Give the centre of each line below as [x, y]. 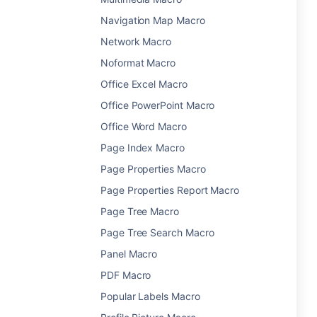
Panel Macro [129, 254]
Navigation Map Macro [153, 20]
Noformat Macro [138, 63]
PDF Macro [126, 275]
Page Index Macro [143, 148]
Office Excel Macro [144, 84]
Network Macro [136, 41]
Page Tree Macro [140, 211]
